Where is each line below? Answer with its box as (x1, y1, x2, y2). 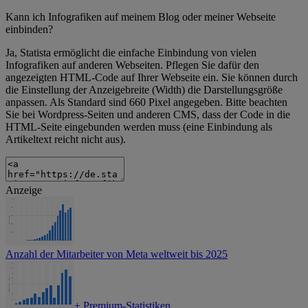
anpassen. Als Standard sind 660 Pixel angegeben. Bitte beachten (5, 96, 287, 109)
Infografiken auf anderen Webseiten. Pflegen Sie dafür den (5, 59, 259, 71)
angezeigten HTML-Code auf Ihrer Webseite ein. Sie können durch (5, 71, 298, 84)
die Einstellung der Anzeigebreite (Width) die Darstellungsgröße (5, 84, 283, 96)
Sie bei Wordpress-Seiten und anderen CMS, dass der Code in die (5, 109, 290, 121)
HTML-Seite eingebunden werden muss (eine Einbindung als (5, 121, 272, 133)
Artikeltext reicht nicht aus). (5, 133, 126, 146)
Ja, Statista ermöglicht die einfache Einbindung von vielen (5, 47, 256, 59)
